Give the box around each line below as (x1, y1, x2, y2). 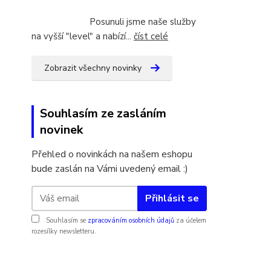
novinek (40, 122, 83, 139)
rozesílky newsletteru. (31, 227, 96, 237)
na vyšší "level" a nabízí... (31, 30, 134, 43)
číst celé (134, 30, 168, 43)
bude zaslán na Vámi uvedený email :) (31, 162, 188, 176)
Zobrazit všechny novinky (44, 62, 142, 74)
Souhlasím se (44, 216, 88, 226)
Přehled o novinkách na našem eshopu (31, 148, 192, 162)
